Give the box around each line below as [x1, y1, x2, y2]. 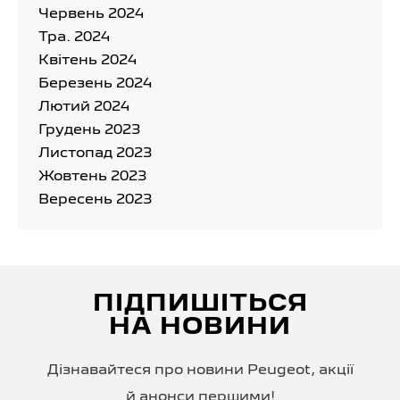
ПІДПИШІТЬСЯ [92, 293, 308, 315]
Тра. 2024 [38, 30, 110, 44]
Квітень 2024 [38, 54, 137, 67]
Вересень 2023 [38, 193, 152, 206]
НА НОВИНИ [109, 316, 291, 338]
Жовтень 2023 [38, 170, 146, 183]
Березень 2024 [38, 77, 152, 90]
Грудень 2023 [38, 123, 140, 137]
